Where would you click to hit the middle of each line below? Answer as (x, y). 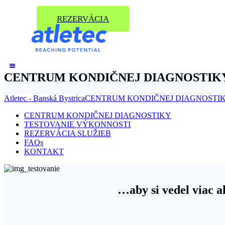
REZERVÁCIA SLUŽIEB (68, 133)
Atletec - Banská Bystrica (44, 98)
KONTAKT (44, 151)
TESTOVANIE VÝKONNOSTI (77, 124)
